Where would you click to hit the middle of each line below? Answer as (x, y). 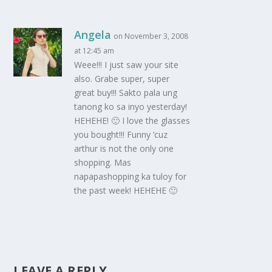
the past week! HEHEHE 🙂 (126, 190)
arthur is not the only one (124, 148)
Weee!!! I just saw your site (127, 64)
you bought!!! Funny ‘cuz (121, 134)
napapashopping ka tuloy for (131, 176)
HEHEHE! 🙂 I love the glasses (132, 120)
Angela (93, 34)
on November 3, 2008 (151, 36)
